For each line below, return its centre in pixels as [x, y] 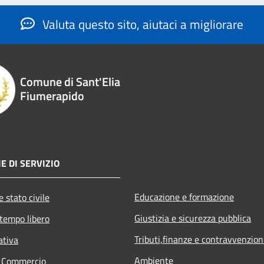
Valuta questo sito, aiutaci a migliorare [141, 24]
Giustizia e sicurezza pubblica [193, 218]
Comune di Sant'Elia [70, 82]
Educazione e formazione [184, 197]
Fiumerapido [52, 96]
